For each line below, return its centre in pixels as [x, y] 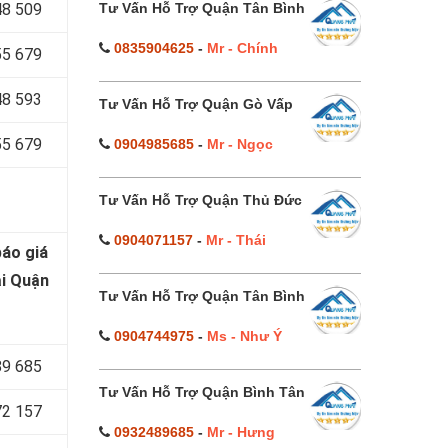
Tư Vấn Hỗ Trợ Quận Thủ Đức [200, 200]
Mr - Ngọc [239, 144]
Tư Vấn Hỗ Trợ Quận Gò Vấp [195, 104]
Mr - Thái [235, 240]
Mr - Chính [242, 48]
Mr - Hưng [240, 432]
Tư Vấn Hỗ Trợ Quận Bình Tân [201, 392]
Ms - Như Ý [244, 336]
